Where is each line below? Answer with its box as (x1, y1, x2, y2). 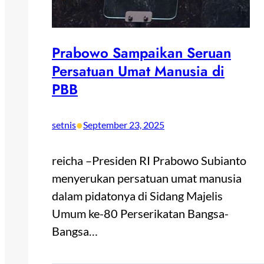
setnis (52, 119, 76, 131)
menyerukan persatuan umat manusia (52, 171, 242, 186)
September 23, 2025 (83, 119, 164, 131)
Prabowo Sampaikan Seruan (52, 42, 231, 64)
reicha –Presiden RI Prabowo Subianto (52, 153, 246, 168)
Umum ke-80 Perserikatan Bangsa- (52, 206, 229, 221)
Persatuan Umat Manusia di (52, 61, 225, 82)
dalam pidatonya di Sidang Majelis (52, 189, 223, 203)
